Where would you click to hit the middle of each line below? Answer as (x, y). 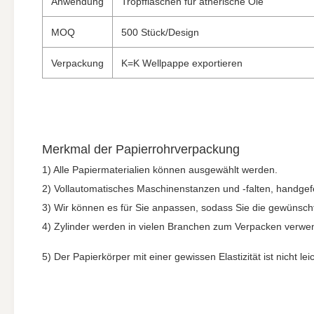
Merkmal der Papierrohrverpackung (141, 149)
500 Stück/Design (160, 32)
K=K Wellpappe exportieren (182, 63)
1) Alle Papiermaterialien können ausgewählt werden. (160, 170)
